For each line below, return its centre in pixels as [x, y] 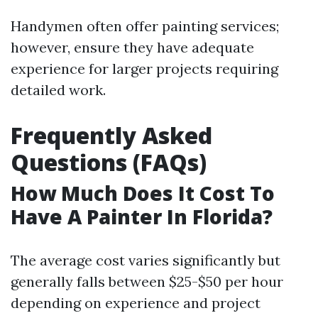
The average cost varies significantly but [146, 260]
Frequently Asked [111, 135]
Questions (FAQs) [109, 162]
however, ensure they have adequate [132, 47]
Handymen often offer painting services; [145, 26]
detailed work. [58, 90]
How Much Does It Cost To [143, 193]
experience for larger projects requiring [144, 68]
